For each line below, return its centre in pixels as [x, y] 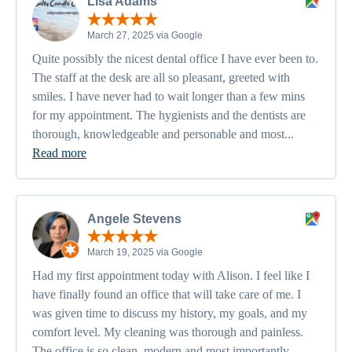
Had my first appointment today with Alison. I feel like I [171, 276]
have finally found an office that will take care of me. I [167, 295]
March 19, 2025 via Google [145, 253]
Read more [59, 152]
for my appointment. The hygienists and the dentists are [169, 115]
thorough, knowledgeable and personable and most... [163, 134]
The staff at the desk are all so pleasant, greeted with [161, 77]
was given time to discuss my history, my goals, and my [170, 313]
